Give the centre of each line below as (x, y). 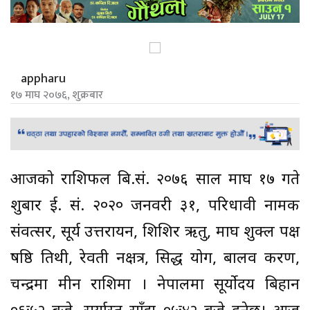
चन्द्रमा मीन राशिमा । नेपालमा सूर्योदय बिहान (155, 285)
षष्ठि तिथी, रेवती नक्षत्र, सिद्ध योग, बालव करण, (155, 259)
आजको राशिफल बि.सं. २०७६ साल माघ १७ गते (155, 180)
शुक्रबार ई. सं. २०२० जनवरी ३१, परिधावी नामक (155, 206)
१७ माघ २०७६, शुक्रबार (57, 95)
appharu (43, 79)
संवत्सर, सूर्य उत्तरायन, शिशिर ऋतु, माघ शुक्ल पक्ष (155, 232)
